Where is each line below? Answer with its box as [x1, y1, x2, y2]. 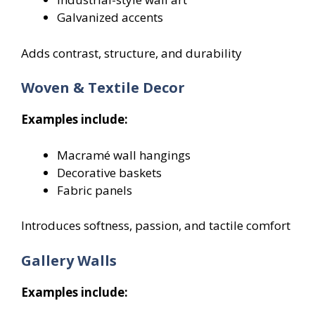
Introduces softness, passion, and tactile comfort [21, 217, 290, 234]
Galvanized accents [57, 9, 163, 26]
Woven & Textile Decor [21, 78, 185, 98]
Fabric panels [57, 181, 132, 198]
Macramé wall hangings [57, 146, 191, 163]
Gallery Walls [21, 250, 117, 270]
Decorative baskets [57, 164, 162, 181]
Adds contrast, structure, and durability [21, 44, 242, 61]
